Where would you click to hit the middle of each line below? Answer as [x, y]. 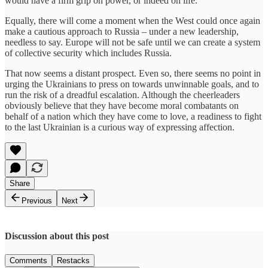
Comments [28, 261]
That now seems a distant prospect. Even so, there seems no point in [133, 73]
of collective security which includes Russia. [89, 53]
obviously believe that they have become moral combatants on [122, 105]
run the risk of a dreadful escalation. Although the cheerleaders [122, 95]
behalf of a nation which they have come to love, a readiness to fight [133, 116]
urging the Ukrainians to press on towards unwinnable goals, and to [132, 84]
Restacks [73, 261]
